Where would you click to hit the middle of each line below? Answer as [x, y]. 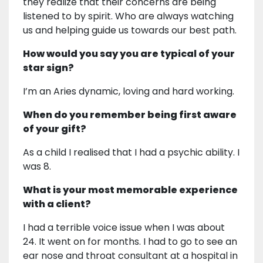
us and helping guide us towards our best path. [130, 31]
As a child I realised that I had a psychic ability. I [131, 153]
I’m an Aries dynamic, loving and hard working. [129, 92]
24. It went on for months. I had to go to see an [130, 242]
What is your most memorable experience [130, 190]
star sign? [48, 68]
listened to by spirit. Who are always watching [128, 16]
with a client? [57, 204]
